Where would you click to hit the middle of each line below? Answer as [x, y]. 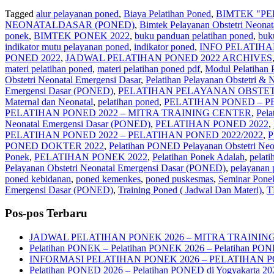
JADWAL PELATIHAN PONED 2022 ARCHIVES [169, 57]
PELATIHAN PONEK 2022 [91, 157]
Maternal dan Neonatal [49, 102]
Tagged [20, 13]
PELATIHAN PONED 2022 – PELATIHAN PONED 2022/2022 [134, 135]
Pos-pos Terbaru [46, 213]
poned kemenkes [108, 179]
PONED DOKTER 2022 [54, 146]
